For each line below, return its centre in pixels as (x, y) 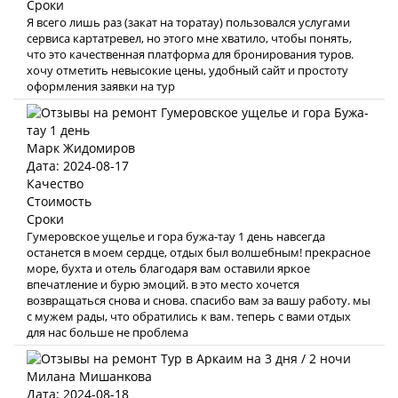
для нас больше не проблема (107, 332)
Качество (55, 183)
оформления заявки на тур (101, 86)
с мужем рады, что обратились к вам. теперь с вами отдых (189, 316)
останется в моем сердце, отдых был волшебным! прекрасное (199, 252)
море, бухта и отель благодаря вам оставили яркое (168, 268)
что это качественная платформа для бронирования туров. (190, 54)
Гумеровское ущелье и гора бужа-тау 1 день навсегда (176, 236)
